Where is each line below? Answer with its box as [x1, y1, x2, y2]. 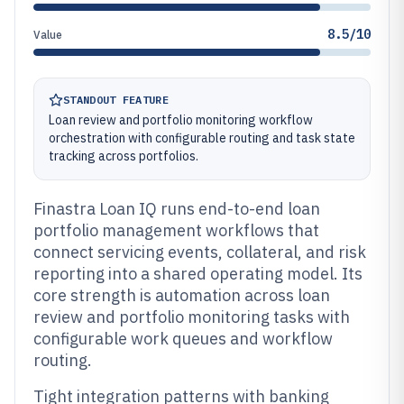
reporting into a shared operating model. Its [33, 263, 363, 284]
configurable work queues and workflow [33, 328, 333, 349]
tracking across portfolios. [49, 148, 198, 164]
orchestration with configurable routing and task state [49, 130, 355, 146]
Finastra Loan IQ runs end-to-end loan [33, 198, 320, 219]
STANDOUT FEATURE [63, 93, 169, 106]
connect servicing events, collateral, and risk [33, 242, 366, 262]
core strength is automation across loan [33, 285, 330, 306]
